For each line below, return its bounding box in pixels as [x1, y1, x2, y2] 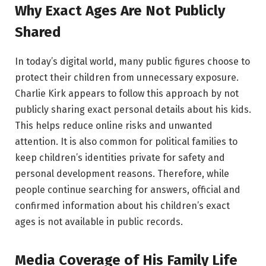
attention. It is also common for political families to [15, 136, 237, 148]
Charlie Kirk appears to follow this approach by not [15, 88, 239, 100]
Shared [15, 24, 61, 41]
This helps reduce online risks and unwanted [15, 120, 213, 132]
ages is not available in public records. [15, 216, 183, 228]
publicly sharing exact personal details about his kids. [15, 104, 251, 116]
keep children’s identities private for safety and [15, 152, 225, 164]
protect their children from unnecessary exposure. [15, 72, 239, 84]
